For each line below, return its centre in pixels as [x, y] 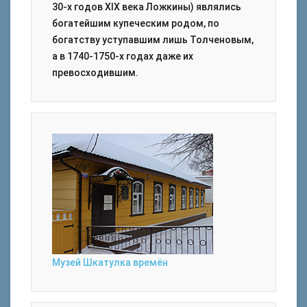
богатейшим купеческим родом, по [136, 23]
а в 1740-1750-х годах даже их [123, 56]
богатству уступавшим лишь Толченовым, [153, 40]
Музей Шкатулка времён [110, 262]
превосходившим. [95, 73]
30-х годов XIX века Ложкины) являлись [147, 7]
